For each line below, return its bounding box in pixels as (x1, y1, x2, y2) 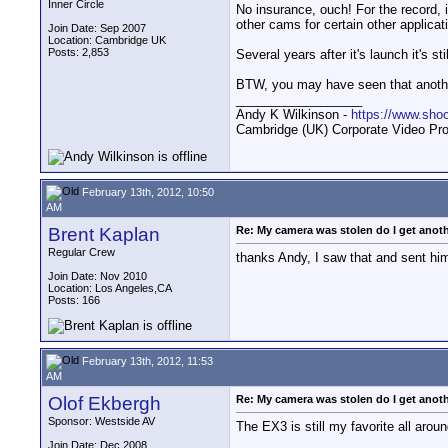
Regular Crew (48, 246, 115, 258)
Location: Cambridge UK (48, 34, 166, 46)
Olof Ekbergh (48, 393, 161, 414)
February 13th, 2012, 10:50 (79, 185, 214, 198)
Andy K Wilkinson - (236, 107, 351, 123)
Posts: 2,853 (48, 46, 109, 58)
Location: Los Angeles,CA (48, 282, 172, 294)
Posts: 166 (48, 294, 100, 306)
